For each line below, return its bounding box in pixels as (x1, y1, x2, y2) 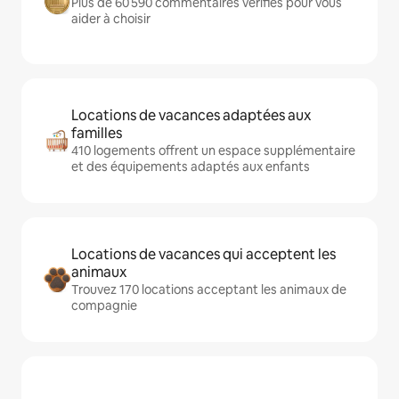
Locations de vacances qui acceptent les (71, 245, 336, 264)
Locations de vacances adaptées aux (71, 106, 311, 125)
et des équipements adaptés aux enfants (71, 159, 310, 175)
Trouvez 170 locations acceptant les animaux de (71, 281, 346, 297)
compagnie (71, 297, 137, 313)
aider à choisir (71, 11, 151, 27)
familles (71, 124, 122, 142)
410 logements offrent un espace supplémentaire (71, 142, 355, 159)
